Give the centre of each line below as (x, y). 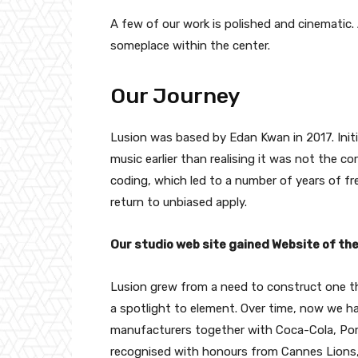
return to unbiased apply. (179, 203)
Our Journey (175, 96)
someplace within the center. (190, 46)
